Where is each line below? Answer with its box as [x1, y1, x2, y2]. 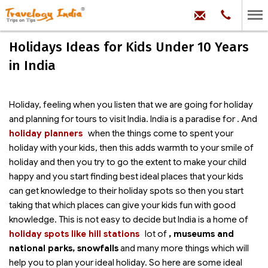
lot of [145, 229, 169, 239]
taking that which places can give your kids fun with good [9, 200, 236, 211]
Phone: [230, 8, 261, 20]
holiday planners [9, 128, 83, 139]
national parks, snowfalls [9, 243, 118, 254]
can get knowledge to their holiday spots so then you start [9, 185, 243, 196]
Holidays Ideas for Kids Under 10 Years [9, 39, 249, 55]
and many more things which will [118, 243, 249, 254]
